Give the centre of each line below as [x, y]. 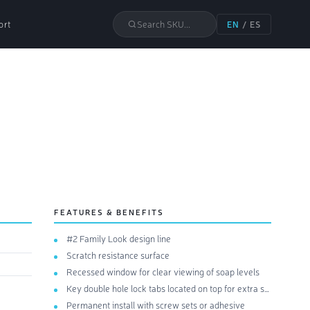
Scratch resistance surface [118, 255]
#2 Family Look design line [119, 238]
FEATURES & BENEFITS [109, 212]
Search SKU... [163, 24]
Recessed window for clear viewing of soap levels [163, 271]
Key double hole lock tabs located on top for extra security [165, 288]
